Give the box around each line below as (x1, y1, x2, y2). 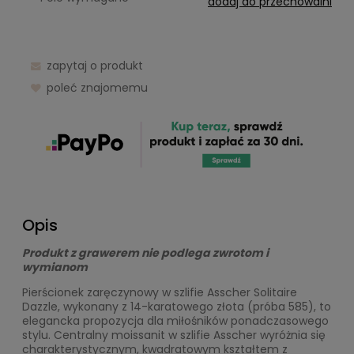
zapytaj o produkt (46, 58, 143, 74)
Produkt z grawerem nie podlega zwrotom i (22, 244, 269, 261)
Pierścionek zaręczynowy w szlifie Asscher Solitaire (22, 284, 297, 300)
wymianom (22, 258, 88, 275)
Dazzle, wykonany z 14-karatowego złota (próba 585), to (22, 298, 331, 314)
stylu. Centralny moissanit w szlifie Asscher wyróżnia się (22, 326, 326, 343)
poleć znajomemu (46, 80, 148, 96)
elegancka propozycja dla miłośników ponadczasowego (22, 312, 329, 329)
